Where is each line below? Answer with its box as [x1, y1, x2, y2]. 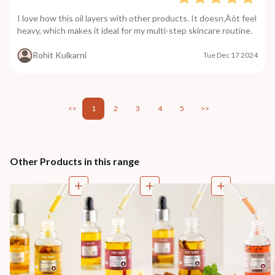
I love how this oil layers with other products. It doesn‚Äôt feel [17, 12, 257, 23]
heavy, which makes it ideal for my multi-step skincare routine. [17, 25, 252, 36]
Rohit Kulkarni [33, 50, 87, 61]
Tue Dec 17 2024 [203, 50, 258, 60]
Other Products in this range [10, 155, 139, 167]
